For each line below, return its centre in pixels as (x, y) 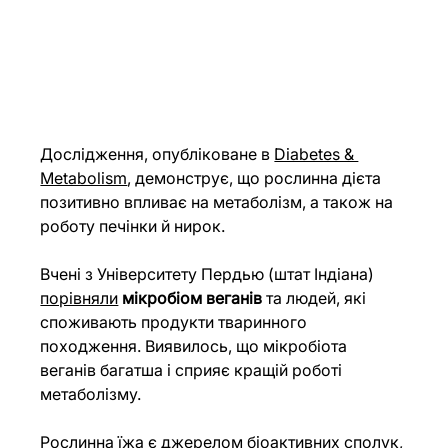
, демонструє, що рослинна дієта (256, 178)
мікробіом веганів (192, 298)
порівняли (79, 298)
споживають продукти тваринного (176, 322)
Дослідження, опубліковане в (157, 154)
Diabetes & (316, 154)
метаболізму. (91, 394)
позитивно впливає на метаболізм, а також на (219, 202)
